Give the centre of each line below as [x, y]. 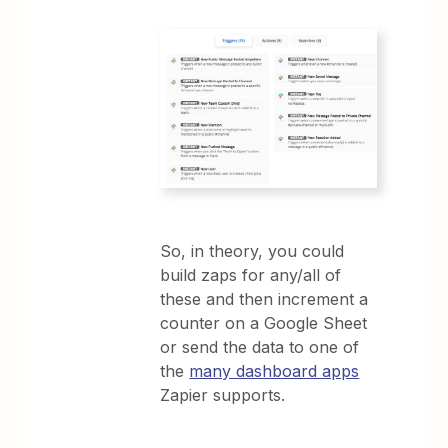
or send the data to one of [260, 346]
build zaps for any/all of [251, 274]
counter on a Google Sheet [264, 322]
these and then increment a [264, 298]
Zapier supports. [223, 394]
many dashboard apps [274, 370]
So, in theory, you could [252, 250]
